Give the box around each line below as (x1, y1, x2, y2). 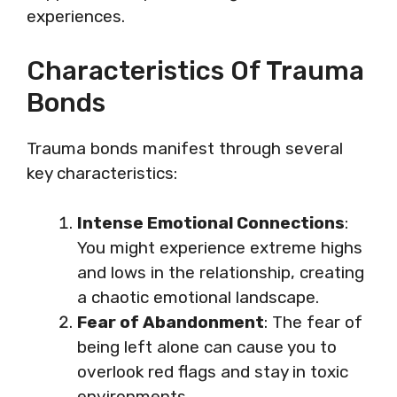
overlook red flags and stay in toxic (77, 362, 348, 382)
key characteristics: (27, 162, 177, 183)
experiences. (27, 6, 125, 27)
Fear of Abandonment (77, 312, 264, 332)
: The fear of (264, 312, 362, 332)
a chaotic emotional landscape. (77, 287, 319, 307)
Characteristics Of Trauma (27, 54, 364, 87)
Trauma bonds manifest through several (27, 137, 343, 159)
